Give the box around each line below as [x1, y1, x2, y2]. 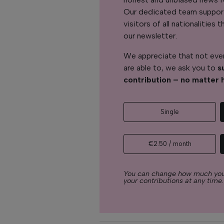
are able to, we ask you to [123, 62, 218, 72]
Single [160, 107, 179, 115]
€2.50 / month [148, 139, 191, 147]
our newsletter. [123, 30, 177, 40]
